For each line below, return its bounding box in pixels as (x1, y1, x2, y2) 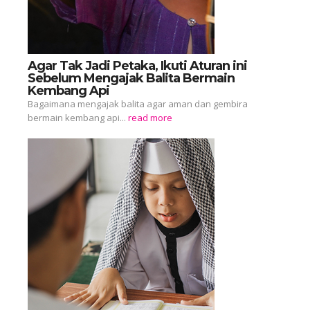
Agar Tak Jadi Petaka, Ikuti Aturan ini (28, 57, 247, 73)
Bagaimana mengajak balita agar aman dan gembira (28, 97, 248, 110)
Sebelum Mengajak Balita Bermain (28, 70, 235, 86)
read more (128, 111, 172, 124)
